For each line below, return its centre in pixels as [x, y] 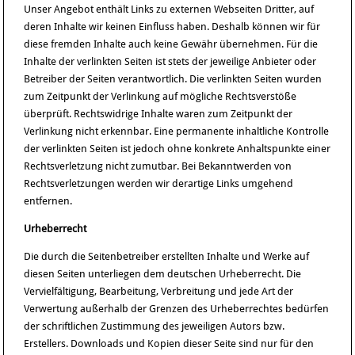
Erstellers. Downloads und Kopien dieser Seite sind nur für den [169, 344]
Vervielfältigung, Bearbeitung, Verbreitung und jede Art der [159, 291]
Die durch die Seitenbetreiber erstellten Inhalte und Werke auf [167, 256]
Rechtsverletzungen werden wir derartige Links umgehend [159, 183]
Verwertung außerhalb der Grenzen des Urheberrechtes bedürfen [177, 309]
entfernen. [48, 201]
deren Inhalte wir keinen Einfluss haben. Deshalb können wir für [172, 27]
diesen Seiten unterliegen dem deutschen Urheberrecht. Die [163, 274]
